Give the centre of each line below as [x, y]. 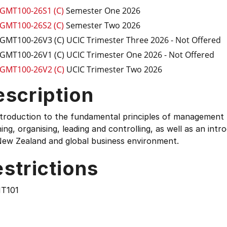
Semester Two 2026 [103, 25]
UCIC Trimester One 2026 [114, 55]
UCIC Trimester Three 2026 [118, 40]
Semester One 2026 [103, 11]
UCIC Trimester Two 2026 [114, 69]
